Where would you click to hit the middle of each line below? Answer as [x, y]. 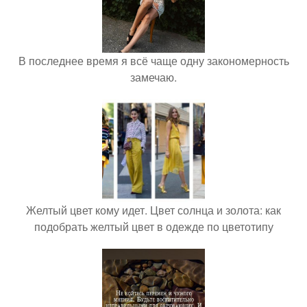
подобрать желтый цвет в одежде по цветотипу [153, 226]
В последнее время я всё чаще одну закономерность [153, 60]
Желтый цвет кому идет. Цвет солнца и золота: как [153, 210]
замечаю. [153, 77]
